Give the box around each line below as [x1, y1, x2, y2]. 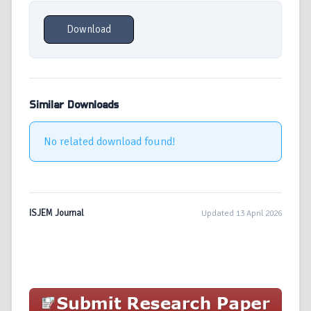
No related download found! [44, 135, 176, 149]
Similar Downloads [29, 99, 119, 111]
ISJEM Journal [29, 208, 84, 219]
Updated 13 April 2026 [201, 208, 282, 219]
